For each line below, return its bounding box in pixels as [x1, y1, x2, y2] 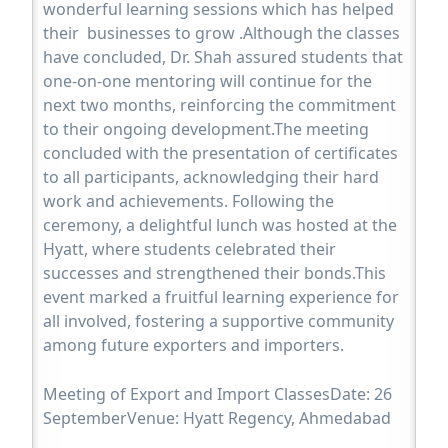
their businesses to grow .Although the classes [43, 22, 401, 45]
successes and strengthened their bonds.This [43, 262, 387, 285]
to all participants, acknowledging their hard [43, 166, 380, 189]
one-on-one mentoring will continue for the [43, 70, 373, 93]
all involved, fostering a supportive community [43, 310, 395, 333]
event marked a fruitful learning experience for [43, 286, 400, 309]
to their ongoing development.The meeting [43, 118, 370, 141]
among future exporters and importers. [43, 334, 345, 357]
